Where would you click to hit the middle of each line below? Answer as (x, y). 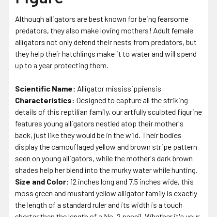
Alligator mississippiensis (119, 89)
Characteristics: (45, 100)
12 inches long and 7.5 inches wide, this (132, 182)
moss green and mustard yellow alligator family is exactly (106, 193)
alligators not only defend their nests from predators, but (106, 42)
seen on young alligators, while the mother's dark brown (104, 158)
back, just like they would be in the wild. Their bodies (98, 135)
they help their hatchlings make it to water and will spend (106, 54)
